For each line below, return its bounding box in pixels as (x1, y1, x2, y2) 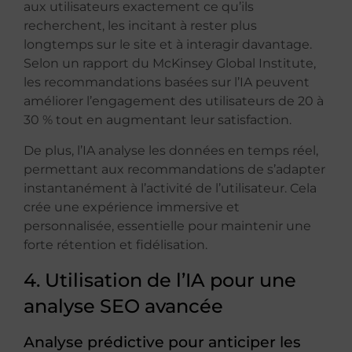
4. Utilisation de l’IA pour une (24, 268, 296, 291)
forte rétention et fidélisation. (24, 236, 207, 252)
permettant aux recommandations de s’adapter (24, 161, 325, 177)
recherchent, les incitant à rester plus (24, 18, 257, 34)
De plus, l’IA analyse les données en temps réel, (24, 142, 318, 158)
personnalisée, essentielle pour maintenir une (24, 218, 311, 233)
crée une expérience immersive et (24, 199, 240, 214)
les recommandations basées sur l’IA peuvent (24, 75, 310, 90)
